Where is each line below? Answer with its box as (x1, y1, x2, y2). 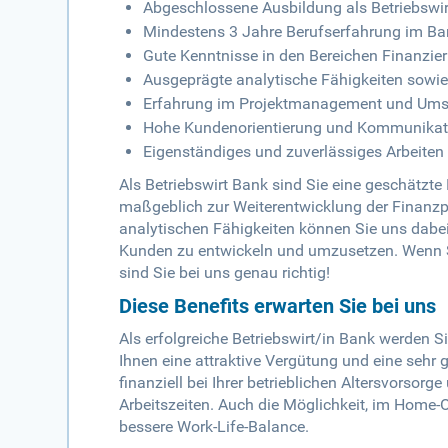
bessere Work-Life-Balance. (119, 417, 310, 437)
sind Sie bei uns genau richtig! (119, 263, 331, 283)
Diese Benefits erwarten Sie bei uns (119, 294, 437, 319)
